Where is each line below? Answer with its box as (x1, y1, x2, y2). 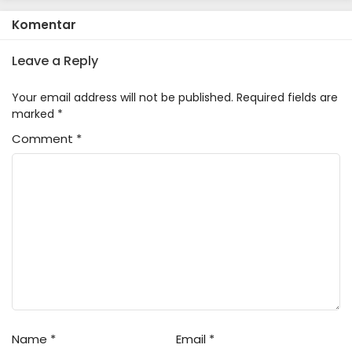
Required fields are (236, 90, 338, 105)
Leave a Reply (12, 52, 98, 70)
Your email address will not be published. (12, 90, 233, 105)
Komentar (12, 16, 76, 33)
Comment (12, 130, 76, 147)
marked (12, 106, 57, 122)
